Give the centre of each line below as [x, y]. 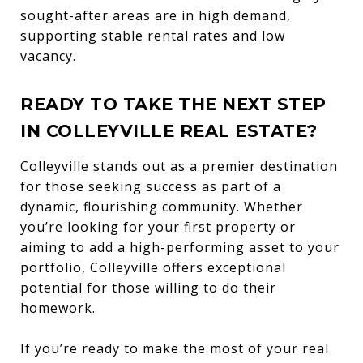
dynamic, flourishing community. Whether [162, 206]
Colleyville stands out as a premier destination [179, 166]
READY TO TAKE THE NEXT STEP [173, 104]
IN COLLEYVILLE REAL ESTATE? [169, 130]
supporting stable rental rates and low [153, 35]
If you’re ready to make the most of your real [175, 348]
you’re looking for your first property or [158, 226]
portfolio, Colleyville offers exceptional [153, 267]
